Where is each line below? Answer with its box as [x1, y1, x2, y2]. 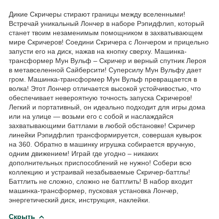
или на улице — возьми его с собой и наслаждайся [9, 112, 174, 120]
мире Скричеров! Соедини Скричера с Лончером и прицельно [9, 38, 209, 46]
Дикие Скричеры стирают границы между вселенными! [9, 10, 185, 18]
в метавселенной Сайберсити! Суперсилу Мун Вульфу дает [9, 66, 201, 74]
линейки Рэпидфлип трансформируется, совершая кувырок [9, 131, 201, 139]
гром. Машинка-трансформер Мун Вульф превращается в [9, 75, 197, 83]
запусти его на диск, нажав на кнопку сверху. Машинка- [9, 47, 187, 55]
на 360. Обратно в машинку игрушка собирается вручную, [9, 140, 196, 148]
